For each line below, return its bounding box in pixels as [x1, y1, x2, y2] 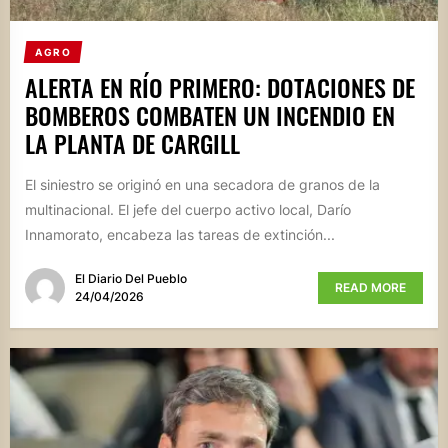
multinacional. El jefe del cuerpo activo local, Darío [25, 200, 351, 218]
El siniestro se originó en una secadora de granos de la [25, 175, 380, 193]
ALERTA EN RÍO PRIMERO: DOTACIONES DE [25, 68, 415, 105]
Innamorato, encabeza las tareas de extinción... [25, 225, 335, 243]
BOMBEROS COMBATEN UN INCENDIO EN [25, 96, 395, 133]
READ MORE [335, 280, 406, 296]
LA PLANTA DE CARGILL [25, 124, 240, 161]
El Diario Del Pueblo [75, 271, 187, 287]
